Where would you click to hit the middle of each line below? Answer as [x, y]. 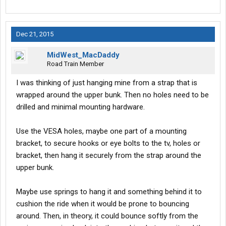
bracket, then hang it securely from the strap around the [109, 156]
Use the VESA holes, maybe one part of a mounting [101, 131]
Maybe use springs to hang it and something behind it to [109, 192]
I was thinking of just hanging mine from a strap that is [107, 83]
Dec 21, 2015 [35, 34]
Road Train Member [75, 64]
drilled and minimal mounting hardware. [80, 107]
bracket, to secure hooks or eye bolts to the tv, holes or [108, 144]
